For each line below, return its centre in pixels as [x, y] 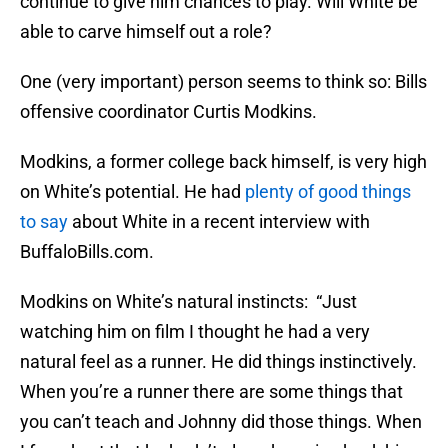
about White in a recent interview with [221, 222]
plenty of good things [328, 192]
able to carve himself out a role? [146, 32]
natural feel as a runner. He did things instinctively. [218, 362]
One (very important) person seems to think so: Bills [223, 82]
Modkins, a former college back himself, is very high [223, 162]
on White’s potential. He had [132, 192]
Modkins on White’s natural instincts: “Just [188, 302]
